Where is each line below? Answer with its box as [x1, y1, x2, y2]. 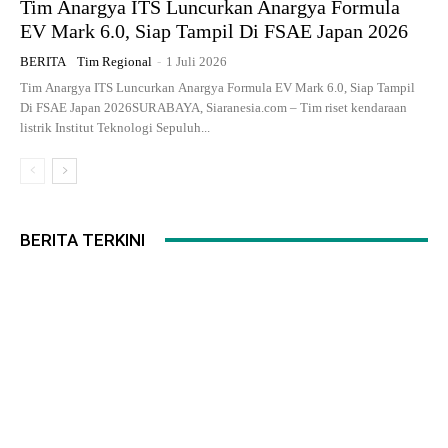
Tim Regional [77, 53, 152, 69]
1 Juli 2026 [166, 53, 227, 69]
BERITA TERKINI [20, 229, 145, 250]
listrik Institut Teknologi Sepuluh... [20, 119, 210, 135]
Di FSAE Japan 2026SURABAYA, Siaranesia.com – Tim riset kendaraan [20, 99, 407, 115]
